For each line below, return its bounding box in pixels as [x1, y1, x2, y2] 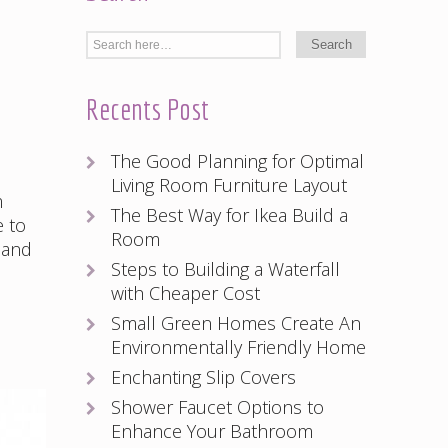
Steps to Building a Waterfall [111, 256, 340, 281]
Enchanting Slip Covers [111, 364, 296, 389]
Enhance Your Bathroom [111, 418, 313, 443]
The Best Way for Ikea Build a [111, 202, 348, 227]
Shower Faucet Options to [111, 394, 324, 419]
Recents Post [86, 91, 209, 126]
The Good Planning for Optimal [111, 148, 364, 173]
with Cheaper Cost [111, 280, 260, 305]
